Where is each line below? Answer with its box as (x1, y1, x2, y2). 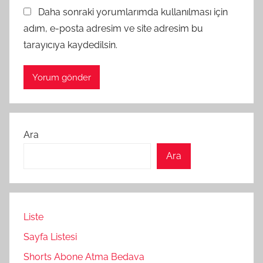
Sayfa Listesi (23, 231, 77, 243)
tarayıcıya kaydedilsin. (23, 39, 117, 51)
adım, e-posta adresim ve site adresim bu (23, 23, 203, 35)
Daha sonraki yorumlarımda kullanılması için (38, 6, 228, 18)
